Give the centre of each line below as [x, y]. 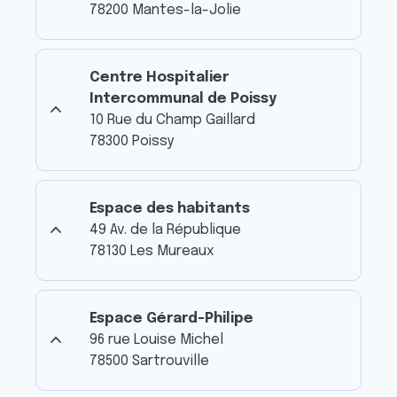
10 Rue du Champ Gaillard [172, 120]
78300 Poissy [132, 141]
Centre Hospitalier [159, 77]
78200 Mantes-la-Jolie [165, 10]
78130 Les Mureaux [152, 251]
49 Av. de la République [165, 230]
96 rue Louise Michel [156, 339]
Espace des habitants [170, 208]
